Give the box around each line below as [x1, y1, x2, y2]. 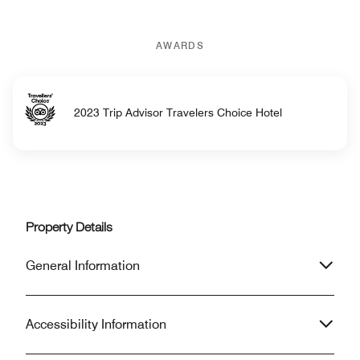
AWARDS [156, 39, 204, 51]
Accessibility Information [26, 316, 166, 332]
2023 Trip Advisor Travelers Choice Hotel [73, 106, 282, 120]
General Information [26, 257, 140, 273]
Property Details [26, 222, 112, 235]
